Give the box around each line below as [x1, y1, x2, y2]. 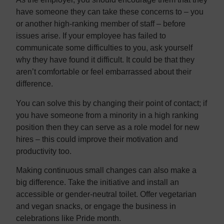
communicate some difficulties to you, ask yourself [16, 43, 192, 52]
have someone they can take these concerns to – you [16, 7, 203, 16]
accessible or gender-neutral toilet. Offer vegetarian [16, 189, 196, 198]
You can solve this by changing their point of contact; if [16, 98, 207, 107]
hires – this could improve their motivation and [16, 134, 178, 143]
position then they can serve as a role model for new [16, 122, 199, 131]
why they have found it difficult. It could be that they [16, 55, 194, 64]
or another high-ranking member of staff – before [16, 19, 185, 28]
